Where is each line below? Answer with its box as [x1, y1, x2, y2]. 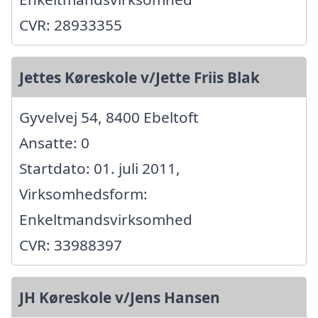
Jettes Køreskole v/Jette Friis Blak [19, 67, 260, 88]
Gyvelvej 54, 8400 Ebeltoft [19, 107, 199, 128]
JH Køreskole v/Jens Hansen [19, 287, 220, 308]
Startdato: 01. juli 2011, [19, 158, 180, 179]
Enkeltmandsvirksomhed [19, 209, 192, 230]
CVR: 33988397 [19, 235, 122, 256]
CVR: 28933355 [19, 15, 122, 35]
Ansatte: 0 [19, 133, 89, 153]
